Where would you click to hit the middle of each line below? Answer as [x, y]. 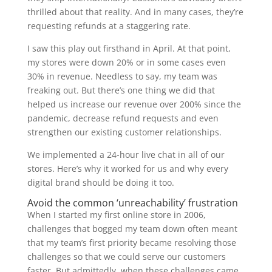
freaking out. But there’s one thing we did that [121, 90]
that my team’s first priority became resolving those [131, 243]
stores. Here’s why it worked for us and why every [127, 168]
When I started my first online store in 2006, [116, 215]
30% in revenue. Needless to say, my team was [122, 76]
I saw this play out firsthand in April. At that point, [129, 48]
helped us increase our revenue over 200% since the [134, 104]
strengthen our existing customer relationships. [124, 132]
